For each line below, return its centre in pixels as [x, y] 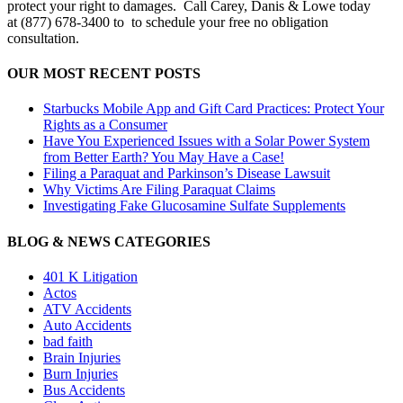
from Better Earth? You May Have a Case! [164, 157]
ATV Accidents [87, 309]
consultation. [43, 38]
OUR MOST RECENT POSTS [104, 74]
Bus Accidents [84, 390]
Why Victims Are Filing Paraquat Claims [159, 190]
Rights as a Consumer [105, 125]
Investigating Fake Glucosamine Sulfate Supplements [194, 206]
